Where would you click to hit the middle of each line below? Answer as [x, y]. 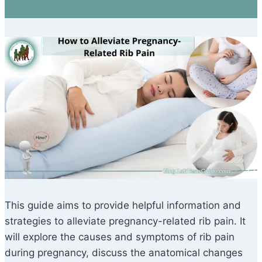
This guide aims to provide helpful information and [123, 206]
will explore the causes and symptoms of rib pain [120, 237]
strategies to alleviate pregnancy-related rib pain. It [125, 221]
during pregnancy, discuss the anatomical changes [124, 253]
